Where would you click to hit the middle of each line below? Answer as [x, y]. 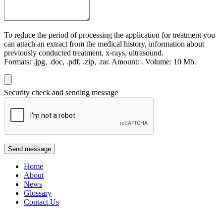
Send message [29, 149]
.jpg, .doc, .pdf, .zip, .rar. [71, 61]
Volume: [158, 61]
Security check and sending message [61, 92]
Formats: [18, 61]
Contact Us [41, 202]
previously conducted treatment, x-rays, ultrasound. [84, 53]
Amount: [125, 61]
